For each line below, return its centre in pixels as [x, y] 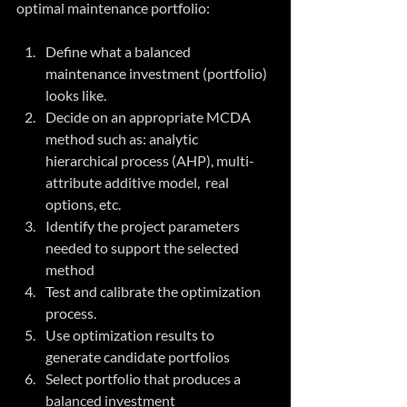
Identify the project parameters [144, 226]
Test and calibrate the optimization [154, 292]
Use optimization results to [131, 335]
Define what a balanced [119, 52]
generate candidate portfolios [140, 357]
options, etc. [86, 204]
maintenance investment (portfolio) [158, 74]
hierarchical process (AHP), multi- [150, 161]
